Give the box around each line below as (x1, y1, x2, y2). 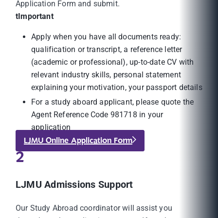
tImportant (16, 12, 54, 21)
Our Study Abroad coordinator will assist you (16, 203, 172, 213)
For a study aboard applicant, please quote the (31, 97, 194, 107)
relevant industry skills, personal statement (31, 70, 181, 80)
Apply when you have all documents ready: (31, 32, 182, 42)
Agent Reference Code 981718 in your (31, 110, 163, 120)
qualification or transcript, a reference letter (31, 45, 182, 54)
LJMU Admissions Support (16, 179, 133, 191)
